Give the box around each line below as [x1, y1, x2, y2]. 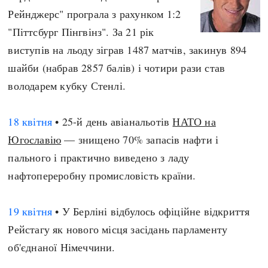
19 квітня [8, 204, 53, 218]
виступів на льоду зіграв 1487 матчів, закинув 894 [8, 42, 247, 57]
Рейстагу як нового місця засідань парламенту [8, 222, 228, 236]
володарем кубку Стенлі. [8, 78, 126, 93]
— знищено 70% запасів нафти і [61, 132, 219, 147]
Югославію [8, 132, 62, 147]
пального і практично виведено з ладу [8, 150, 190, 165]
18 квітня [8, 114, 53, 129]
